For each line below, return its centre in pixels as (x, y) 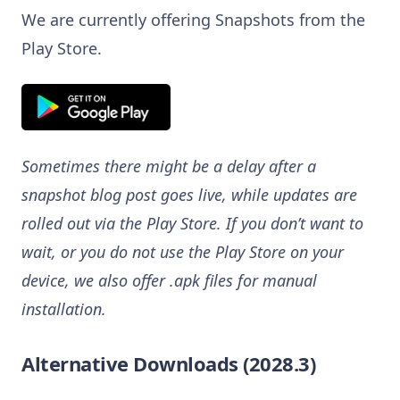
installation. (64, 308)
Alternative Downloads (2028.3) (169, 363)
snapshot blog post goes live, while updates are (189, 194)
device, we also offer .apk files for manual (169, 280)
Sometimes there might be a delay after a (169, 166)
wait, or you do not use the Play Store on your (183, 251)
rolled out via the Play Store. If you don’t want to (192, 223)
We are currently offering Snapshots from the (193, 19)
